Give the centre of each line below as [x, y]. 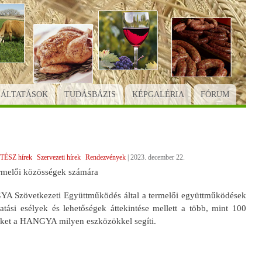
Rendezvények [105, 157]
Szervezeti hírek [58, 157]
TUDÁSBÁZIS [90, 94]
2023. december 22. [157, 157]
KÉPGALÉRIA [158, 94]
